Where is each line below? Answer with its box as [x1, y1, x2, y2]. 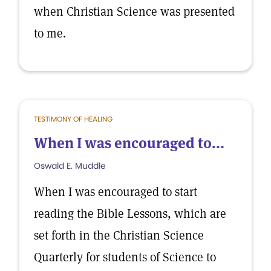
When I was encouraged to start [34, 184, 197, 200]
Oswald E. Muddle [34, 160, 106, 172]
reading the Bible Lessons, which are [34, 206, 226, 221]
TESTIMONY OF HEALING [34, 114, 113, 124]
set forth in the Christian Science [34, 227, 204, 243]
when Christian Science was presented [34, 4, 235, 19]
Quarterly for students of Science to [34, 249, 216, 265]
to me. [34, 25, 66, 41]
